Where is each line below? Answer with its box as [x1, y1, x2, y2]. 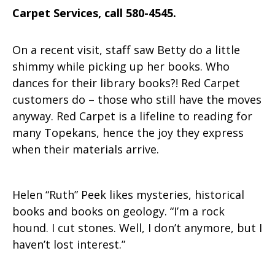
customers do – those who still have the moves [12, 92, 261, 107]
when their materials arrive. [12, 142, 159, 157]
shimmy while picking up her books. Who [12, 59, 230, 74]
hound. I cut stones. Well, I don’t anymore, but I [12, 220, 262, 236]
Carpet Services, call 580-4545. [12, 6, 176, 21]
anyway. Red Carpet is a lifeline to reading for [12, 109, 252, 124]
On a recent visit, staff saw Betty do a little [12, 42, 240, 58]
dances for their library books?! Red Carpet [12, 76, 240, 91]
